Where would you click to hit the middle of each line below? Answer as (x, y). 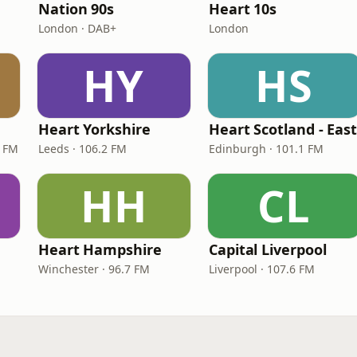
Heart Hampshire (100, 249)
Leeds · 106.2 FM (82, 149)
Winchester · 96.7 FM (94, 269)
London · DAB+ (77, 28)
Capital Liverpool (268, 249)
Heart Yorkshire (94, 129)
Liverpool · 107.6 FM (262, 269)
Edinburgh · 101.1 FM (266, 149)
